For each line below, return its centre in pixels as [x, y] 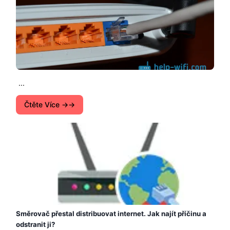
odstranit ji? [35, 224]
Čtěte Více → [46, 104]
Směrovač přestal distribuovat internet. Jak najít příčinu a [111, 213]
